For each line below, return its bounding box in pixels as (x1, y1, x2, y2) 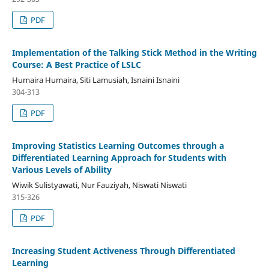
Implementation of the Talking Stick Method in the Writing (11, 47, 257, 59)
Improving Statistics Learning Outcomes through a (11, 140, 224, 152)
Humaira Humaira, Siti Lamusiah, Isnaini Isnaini (11, 74, 180, 86)
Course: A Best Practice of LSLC (11, 59, 141, 71)
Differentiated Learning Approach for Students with (11, 152, 226, 164)
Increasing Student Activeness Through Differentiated (11, 245, 235, 257)
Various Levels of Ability (11, 164, 112, 176)
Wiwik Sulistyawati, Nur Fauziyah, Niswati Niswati (11, 180, 187, 191)
